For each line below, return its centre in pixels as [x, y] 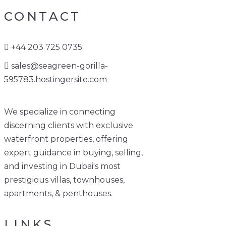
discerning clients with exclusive [69, 126]
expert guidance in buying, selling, [73, 153]
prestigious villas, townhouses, [64, 180]
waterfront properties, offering [66, 139]
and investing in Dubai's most [62, 166]
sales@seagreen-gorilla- [60, 66]
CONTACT [43, 17]
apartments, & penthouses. [58, 194]
